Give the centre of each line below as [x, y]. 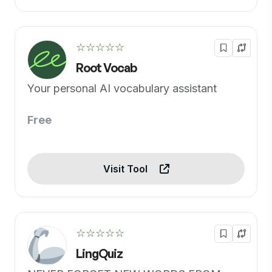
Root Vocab [106, 68]
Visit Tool [126, 169]
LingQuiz [99, 253]
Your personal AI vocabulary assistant [122, 88]
